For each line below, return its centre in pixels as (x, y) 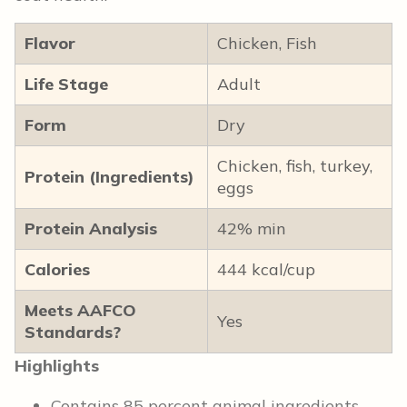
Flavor (50, 43)
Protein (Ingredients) (109, 176)
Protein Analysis (91, 228)
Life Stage (66, 84)
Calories (57, 269)
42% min (252, 228)
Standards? (73, 332)
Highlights (57, 365)
